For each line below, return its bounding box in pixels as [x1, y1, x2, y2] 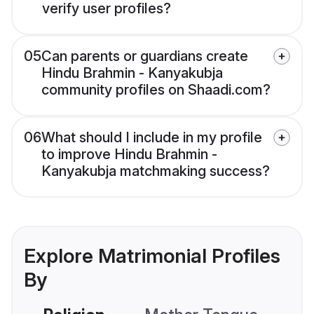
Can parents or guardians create [41, 48, 248, 65]
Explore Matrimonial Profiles [24, 244, 280, 268]
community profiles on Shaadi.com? [41, 81, 271, 99]
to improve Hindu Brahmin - [41, 146, 217, 163]
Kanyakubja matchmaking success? [41, 163, 270, 180]
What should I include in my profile [41, 129, 262, 146]
